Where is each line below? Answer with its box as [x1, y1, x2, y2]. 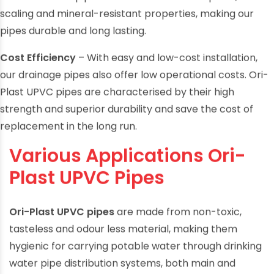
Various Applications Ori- [9, 148, 246, 174]
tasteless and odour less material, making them [9, 227, 237, 242]
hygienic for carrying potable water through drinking [9, 244, 262, 259]
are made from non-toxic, [114, 210, 242, 224]
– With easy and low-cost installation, [76, 56, 257, 70]
